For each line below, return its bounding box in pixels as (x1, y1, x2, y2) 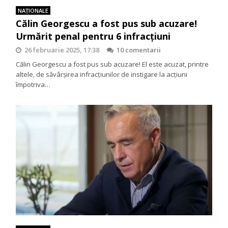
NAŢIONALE (18, 6, 49, 14)
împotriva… (16, 79, 51, 89)
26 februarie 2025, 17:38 (24, 45, 100, 54)
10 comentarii (117, 45, 161, 54)
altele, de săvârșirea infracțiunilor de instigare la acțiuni (16, 69, 188, 79)
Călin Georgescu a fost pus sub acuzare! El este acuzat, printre (16, 59, 209, 69)
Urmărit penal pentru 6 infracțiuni (16, 30, 171, 42)
